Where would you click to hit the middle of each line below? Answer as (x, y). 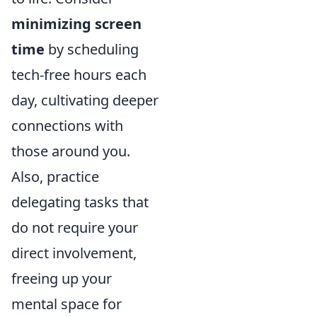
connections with (67, 126)
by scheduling (92, 49)
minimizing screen (76, 24)
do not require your (75, 227)
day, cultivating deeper (85, 100)
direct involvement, (74, 253)
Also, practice (55, 177)
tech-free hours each (79, 75)
